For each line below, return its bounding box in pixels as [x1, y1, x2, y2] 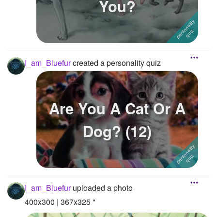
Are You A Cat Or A [49, 97, 186, 119]
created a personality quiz [71, 57, 161, 68]
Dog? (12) [83, 120, 152, 141]
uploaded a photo [71, 182, 133, 194]
